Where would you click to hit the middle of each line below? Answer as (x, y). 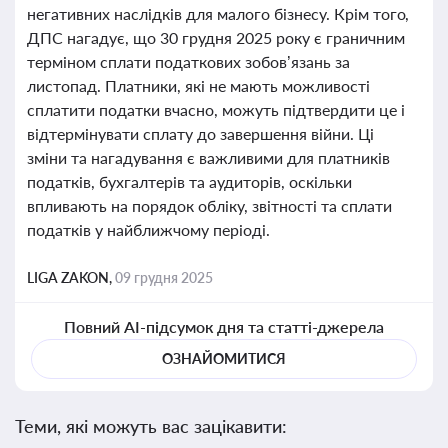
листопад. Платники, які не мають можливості (198, 85)
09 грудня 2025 (164, 277)
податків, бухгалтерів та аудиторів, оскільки (189, 181)
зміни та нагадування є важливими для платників (208, 157)
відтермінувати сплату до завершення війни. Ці (200, 133)
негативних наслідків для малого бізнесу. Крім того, (218, 13)
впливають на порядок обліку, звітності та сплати (209, 205)
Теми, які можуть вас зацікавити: (151, 426)
